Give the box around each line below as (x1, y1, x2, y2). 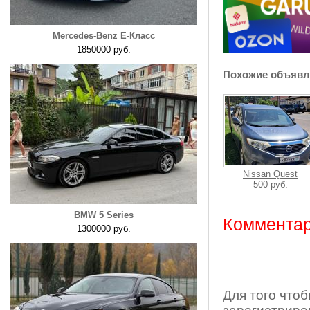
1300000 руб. (77, 224, 131, 234)
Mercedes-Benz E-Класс (53, 30, 155, 41)
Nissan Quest (243, 169, 298, 179)
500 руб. (253, 179, 288, 190)
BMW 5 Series (74, 210, 134, 220)
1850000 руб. (77, 44, 131, 55)
